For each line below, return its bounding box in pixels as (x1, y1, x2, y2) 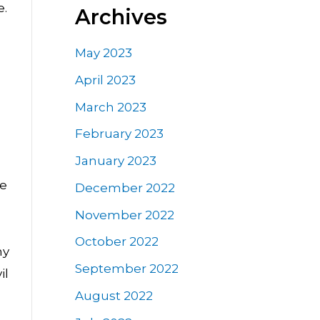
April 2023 (74, 72, 136, 87)
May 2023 (74, 46, 132, 61)
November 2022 (74, 207, 174, 222)
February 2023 (74, 126, 164, 141)
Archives (74, 4, 167, 29)
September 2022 (74, 261, 179, 276)
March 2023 (74, 99, 146, 114)
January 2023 (74, 154, 156, 169)
